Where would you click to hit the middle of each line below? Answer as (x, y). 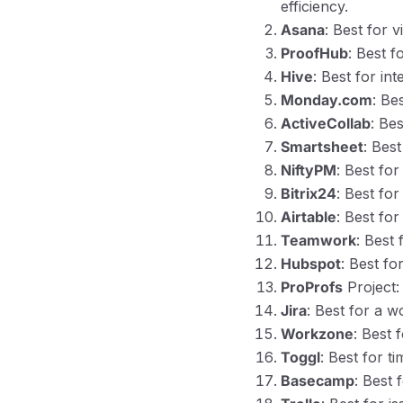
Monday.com (327, 99)
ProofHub (314, 53)
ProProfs (312, 287)
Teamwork (318, 240)
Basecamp (318, 380)
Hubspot (311, 263)
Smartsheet (322, 146)
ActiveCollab (326, 123)
